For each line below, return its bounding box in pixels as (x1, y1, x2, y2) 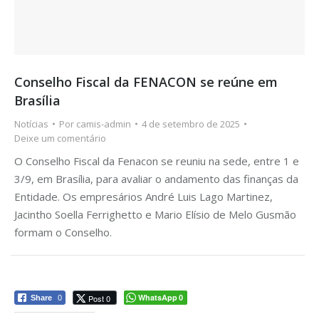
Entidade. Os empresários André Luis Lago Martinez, (14, 189, 273, 204)
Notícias (14, 117, 48, 130)
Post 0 (88, 292, 110, 304)
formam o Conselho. (14, 224, 112, 239)
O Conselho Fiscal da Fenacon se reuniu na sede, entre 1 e (14, 153, 299, 168)
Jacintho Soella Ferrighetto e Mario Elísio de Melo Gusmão (14, 206, 296, 221)
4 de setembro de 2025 (142, 117, 240, 130)
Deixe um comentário (14, 131, 106, 145)
